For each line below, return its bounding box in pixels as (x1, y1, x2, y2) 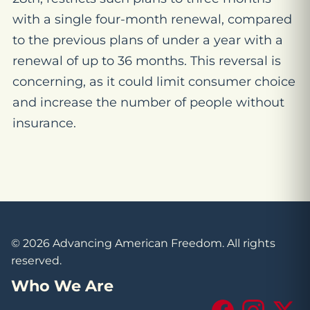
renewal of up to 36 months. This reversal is (12, 53, 281, 69)
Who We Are (11, 275, 113, 295)
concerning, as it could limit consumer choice (12, 74, 295, 89)
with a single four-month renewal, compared (12, 12, 292, 27)
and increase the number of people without (12, 95, 284, 110)
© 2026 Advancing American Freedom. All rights (11, 237, 275, 250)
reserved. (11, 254, 62, 267)
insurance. (12, 116, 76, 131)
